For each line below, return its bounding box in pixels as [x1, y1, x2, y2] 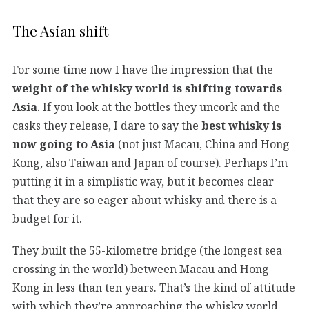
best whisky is [201, 117, 281, 133]
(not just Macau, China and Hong [115, 136, 290, 152]
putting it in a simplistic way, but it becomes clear [12, 173, 274, 189]
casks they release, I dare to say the [12, 117, 201, 133]
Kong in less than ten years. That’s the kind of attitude [12, 279, 295, 295]
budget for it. [12, 210, 82, 226]
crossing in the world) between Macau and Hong [12, 261, 269, 277]
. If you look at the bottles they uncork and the [37, 99, 280, 114]
